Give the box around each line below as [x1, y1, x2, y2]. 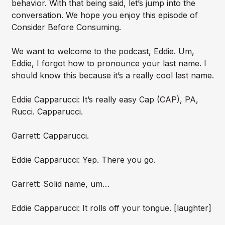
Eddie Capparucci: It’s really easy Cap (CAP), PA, [11, 94, 198, 105]
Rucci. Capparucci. [11, 106, 83, 117]
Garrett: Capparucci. [11, 131, 89, 141]
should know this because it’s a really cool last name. [11, 70, 214, 81]
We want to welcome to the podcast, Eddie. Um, [11, 46, 194, 57]
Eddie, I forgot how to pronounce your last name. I [11, 58, 206, 69]
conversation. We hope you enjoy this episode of [11, 10, 198, 21]
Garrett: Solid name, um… [11, 179, 109, 189]
